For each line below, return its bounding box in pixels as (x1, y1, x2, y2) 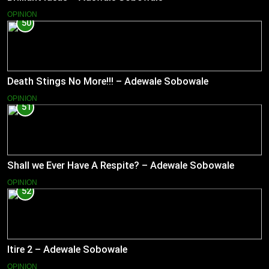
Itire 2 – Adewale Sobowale (7, 243, 127, 255)
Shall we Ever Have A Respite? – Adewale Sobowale (7, 159, 234, 171)
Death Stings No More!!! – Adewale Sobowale (7, 75, 208, 87)
